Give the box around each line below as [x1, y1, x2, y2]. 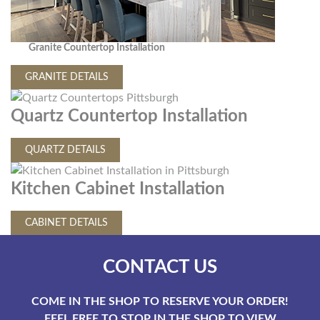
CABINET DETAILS [25, 218, 108, 228]
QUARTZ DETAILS [25, 145, 106, 155]
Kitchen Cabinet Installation [11, 181, 225, 198]
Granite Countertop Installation [29, 43, 166, 53]
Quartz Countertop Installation [11, 108, 248, 125]
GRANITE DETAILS [25, 72, 109, 82]
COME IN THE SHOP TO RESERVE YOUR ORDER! [31, 296, 289, 307]
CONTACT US [103, 258, 217, 276]
